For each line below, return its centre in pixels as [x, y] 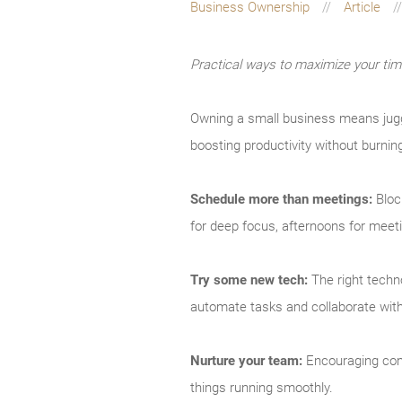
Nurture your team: [246, 361]
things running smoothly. [262, 388]
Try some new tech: [249, 280]
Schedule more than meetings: [281, 200]
